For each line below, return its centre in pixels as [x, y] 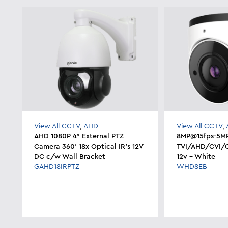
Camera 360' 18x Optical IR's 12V [89, 146]
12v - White [196, 156]
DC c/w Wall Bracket [70, 156]
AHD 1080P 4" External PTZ [79, 136]
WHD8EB [192, 167]
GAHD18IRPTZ [57, 167]
